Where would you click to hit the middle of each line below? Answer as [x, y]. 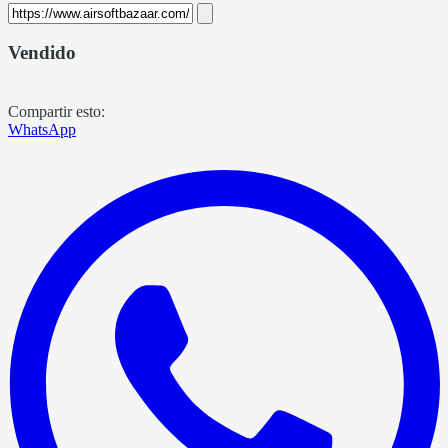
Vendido [42, 53]
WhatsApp [42, 130]
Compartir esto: [56, 112]
